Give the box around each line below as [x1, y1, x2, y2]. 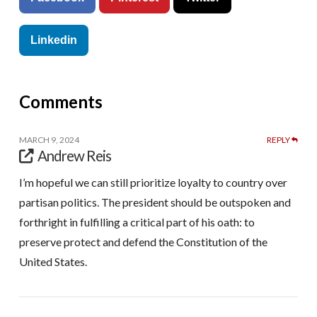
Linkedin [30, 33, 77, 46]
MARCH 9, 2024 [18, 134, 79, 145]
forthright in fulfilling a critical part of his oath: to [18, 215, 255, 229]
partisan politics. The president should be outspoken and [18, 195, 291, 209]
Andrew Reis [38, 146, 112, 164]
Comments [18, 91, 103, 112]
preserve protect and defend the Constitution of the [18, 235, 267, 249]
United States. [18, 255, 87, 269]
